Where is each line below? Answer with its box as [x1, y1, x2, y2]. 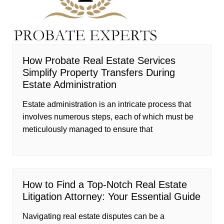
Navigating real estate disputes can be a [22, 211, 164, 220]
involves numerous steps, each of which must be [22, 112, 193, 121]
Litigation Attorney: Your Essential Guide [22, 190, 200, 202]
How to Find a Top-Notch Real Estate [22, 178, 187, 190]
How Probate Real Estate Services [22, 54, 175, 66]
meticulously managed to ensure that [22, 124, 152, 133]
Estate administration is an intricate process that [22, 99, 191, 108]
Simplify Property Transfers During [22, 66, 175, 78]
